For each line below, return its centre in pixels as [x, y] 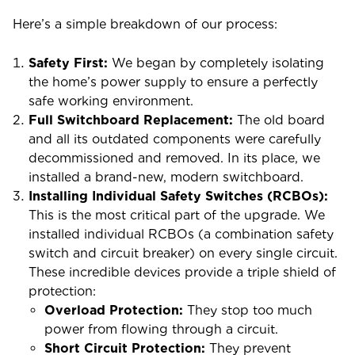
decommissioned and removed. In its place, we [174, 158]
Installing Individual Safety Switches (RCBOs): [178, 196]
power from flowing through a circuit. [161, 329]
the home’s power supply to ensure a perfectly [173, 82]
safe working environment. [111, 101]
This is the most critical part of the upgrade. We [177, 215]
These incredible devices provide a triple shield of [182, 272]
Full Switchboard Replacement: [131, 120]
